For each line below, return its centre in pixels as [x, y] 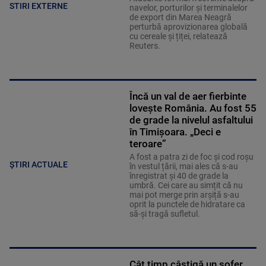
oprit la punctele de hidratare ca [187, 204]
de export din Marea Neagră [180, 17]
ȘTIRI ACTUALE [39, 165]
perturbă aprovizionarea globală [188, 26]
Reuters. [145, 45]
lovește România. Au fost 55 [193, 108]
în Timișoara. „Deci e [175, 132]
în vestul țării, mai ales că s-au [183, 166]
